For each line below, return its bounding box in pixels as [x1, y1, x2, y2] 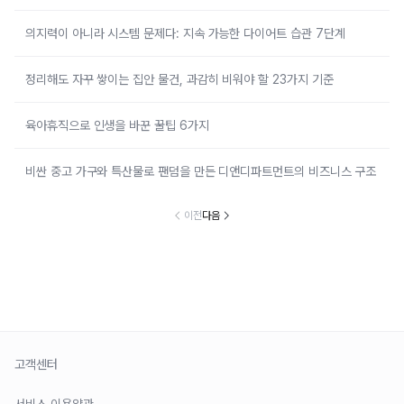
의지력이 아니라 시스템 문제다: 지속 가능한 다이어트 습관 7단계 [25, 26, 345, 41]
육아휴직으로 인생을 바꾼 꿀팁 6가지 [25, 118, 209, 133]
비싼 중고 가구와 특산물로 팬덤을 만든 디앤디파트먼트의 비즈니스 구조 [25, 164, 377, 179]
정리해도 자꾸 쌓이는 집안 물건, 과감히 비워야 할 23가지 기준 [25, 72, 334, 87]
